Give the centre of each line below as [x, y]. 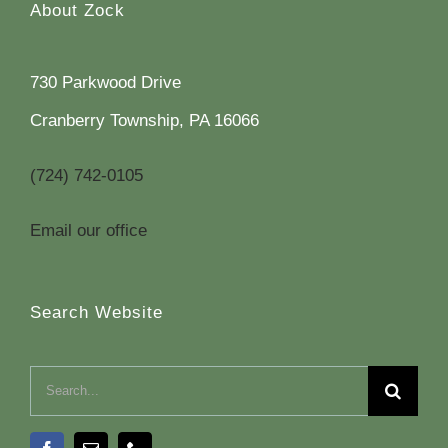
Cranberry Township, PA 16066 [144, 121]
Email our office [88, 231]
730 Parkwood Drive [105, 83]
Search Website [96, 313]
